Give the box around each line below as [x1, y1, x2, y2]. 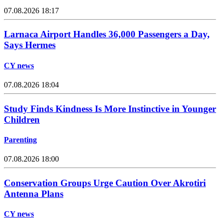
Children [4, 114, 40, 125]
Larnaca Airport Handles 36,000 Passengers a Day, [4, 29, 210, 40]
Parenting [4, 135, 37, 144]
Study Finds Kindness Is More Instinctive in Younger [4, 103, 216, 114]
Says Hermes [4, 40, 55, 51]
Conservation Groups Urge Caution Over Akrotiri [4, 177, 206, 188]
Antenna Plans [4, 188, 63, 199]
